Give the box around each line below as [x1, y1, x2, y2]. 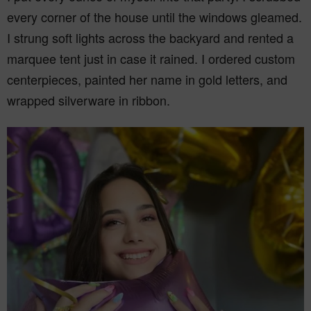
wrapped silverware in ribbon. [7, 91, 170, 109]
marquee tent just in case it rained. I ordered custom [7, 49, 295, 67]
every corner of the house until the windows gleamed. [7, 8, 302, 26]
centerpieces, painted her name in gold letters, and [7, 70, 287, 88]
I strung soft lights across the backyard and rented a [7, 28, 294, 47]
